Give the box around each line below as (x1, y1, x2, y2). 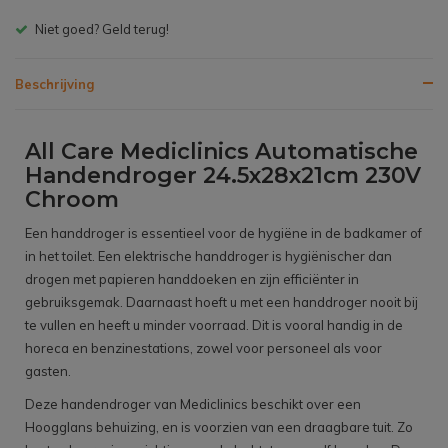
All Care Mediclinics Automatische (25, 138, 418, 166)
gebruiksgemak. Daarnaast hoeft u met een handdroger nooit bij (25, 294, 418, 311)
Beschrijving (15, 76, 94, 93)
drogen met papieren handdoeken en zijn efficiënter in (25, 271, 359, 288)
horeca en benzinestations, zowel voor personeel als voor (25, 340, 382, 357)
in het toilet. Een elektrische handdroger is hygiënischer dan (25, 248, 392, 265)
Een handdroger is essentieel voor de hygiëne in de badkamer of (25, 225, 422, 242)
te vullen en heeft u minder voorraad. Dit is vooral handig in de (25, 317, 403, 334)
